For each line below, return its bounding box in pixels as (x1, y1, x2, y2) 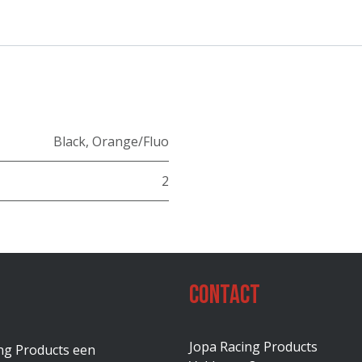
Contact (189, 280, 260, 312)
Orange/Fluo (92, 133, 169, 151)
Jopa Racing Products (189, 338, 318, 356)
